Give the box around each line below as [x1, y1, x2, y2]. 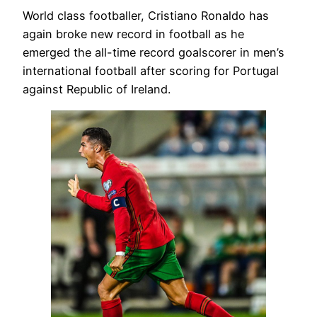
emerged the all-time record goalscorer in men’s [23, 45, 284, 60]
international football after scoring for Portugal [23, 64, 279, 79]
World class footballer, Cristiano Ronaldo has [23, 8, 269, 23]
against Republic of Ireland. [23, 82, 171, 97]
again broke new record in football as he [23, 27, 244, 42]
